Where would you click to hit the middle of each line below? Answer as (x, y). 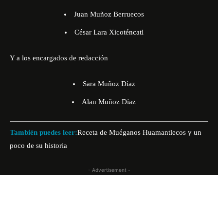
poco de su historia (38, 145)
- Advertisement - (109, 170)
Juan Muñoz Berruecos (109, 14)
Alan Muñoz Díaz (109, 102)
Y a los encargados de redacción (59, 58)
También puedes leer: (44, 132)
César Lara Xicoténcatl (109, 32)
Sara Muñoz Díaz (109, 84)
